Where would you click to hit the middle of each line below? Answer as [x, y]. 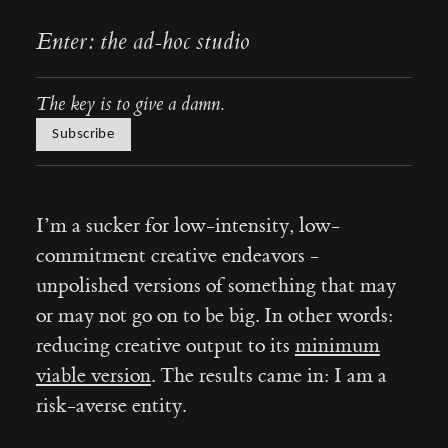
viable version [93, 375]
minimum [337, 345]
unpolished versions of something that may [215, 285]
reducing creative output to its [165, 345]
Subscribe [83, 134]
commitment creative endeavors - [177, 255]
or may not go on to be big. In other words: [214, 315]
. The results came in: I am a [268, 375]
